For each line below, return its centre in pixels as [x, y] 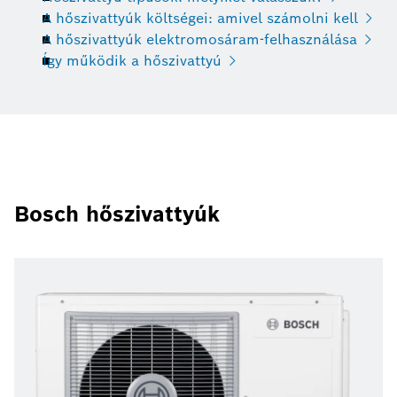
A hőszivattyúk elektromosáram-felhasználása [200, 39]
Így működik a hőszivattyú [132, 60]
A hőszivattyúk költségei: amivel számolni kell [200, 18]
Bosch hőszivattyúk [117, 214]
